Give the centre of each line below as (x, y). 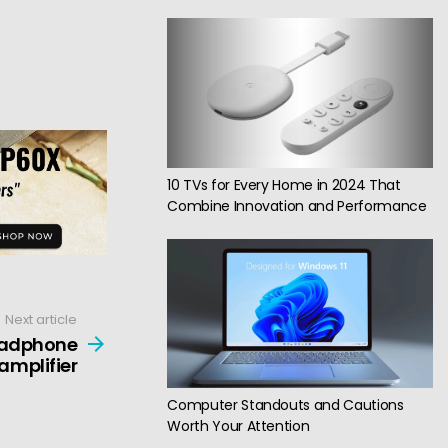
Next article (41, 319)
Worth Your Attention (238, 426)
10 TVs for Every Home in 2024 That (284, 184)
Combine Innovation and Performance (297, 205)
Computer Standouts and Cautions (285, 405)
